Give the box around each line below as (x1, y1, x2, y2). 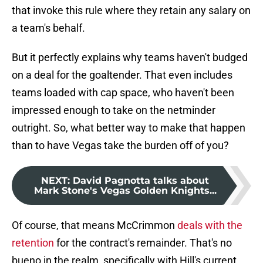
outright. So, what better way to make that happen (12, 122, 245, 134)
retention (12, 237, 54, 249)
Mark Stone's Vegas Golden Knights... (33, 185, 217, 197)
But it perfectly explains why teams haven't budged (12, 51, 248, 64)
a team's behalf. (12, 22, 85, 35)
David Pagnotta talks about (73, 175, 209, 187)
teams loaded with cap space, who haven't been (12, 86, 234, 99)
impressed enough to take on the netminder (12, 104, 215, 117)
